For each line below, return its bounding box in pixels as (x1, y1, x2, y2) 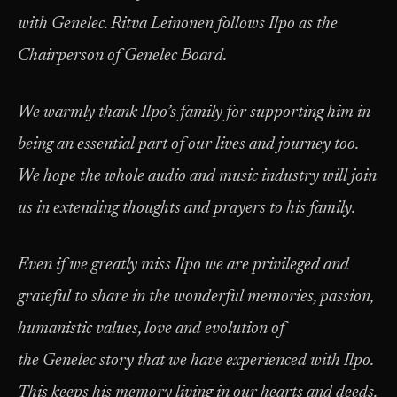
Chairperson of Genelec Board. (18, 48, 227, 66)
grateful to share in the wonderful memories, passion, (18, 289, 373, 307)
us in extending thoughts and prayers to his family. (18, 200, 355, 218)
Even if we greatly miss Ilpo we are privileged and (18, 257, 349, 275)
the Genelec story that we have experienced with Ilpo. (18, 353, 373, 370)
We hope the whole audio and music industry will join (18, 168, 377, 186)
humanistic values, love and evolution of (18, 321, 284, 339)
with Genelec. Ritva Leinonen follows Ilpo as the (18, 16, 338, 34)
